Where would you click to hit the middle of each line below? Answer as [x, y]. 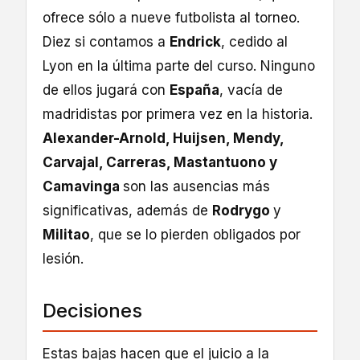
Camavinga [83, 187]
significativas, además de [127, 211]
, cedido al [254, 42]
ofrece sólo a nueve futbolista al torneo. [171, 18]
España [194, 90]
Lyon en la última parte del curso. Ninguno [179, 66]
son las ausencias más [196, 187]
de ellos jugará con [106, 90]
